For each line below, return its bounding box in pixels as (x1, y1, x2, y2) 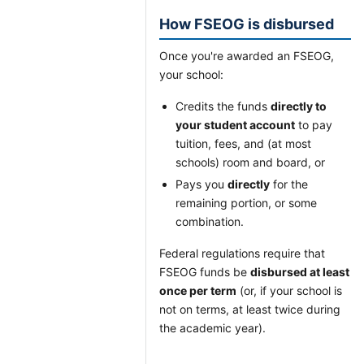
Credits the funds (175, 99, 271, 113)
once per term (159, 284, 236, 297)
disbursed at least (250, 265, 349, 279)
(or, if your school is (236, 284, 342, 297)
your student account (175, 118, 295, 132)
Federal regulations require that (159, 246, 325, 260)
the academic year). (159, 321, 266, 335)
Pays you (175, 177, 227, 191)
